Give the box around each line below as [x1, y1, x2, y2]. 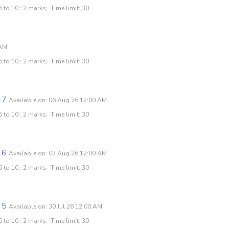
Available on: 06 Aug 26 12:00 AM [9, 96, 107, 104]
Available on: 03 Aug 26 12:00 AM [9, 149, 107, 157]
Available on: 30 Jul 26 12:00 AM [9, 202, 102, 211]
